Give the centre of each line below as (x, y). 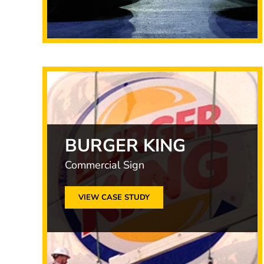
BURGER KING (125, 146)
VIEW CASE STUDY (114, 197)
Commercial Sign (104, 165)
